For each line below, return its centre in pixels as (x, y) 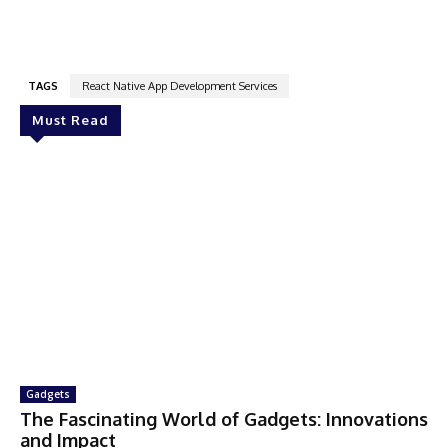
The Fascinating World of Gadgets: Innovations (224, 419)
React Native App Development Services (179, 86)
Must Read (70, 120)
